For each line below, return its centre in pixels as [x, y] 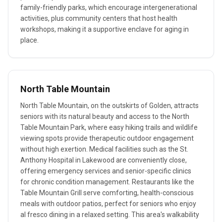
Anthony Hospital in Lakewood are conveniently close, [104, 160]
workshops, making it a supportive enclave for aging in [105, 29]
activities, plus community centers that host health [99, 18]
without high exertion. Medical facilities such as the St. [104, 149]
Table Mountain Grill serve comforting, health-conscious [107, 193]
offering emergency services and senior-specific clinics [106, 171]
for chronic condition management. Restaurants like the [107, 182]
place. [29, 40]
